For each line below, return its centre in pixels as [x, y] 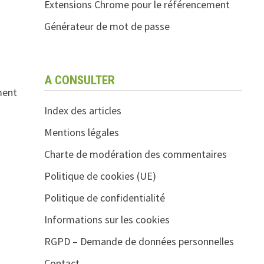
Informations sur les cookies [107, 220]
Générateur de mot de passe [107, 26]
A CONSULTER [79, 80]
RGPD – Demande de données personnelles [139, 241]
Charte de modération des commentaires [135, 154]
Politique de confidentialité [104, 198]
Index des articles [82, 110]
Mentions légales [81, 132]
